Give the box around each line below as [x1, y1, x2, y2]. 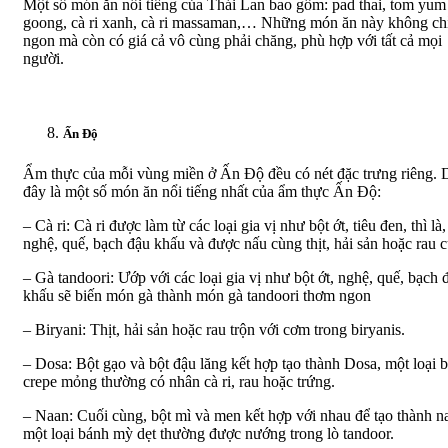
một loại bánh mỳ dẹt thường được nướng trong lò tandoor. [23, 424, 394, 442]
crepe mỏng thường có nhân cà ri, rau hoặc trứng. [23, 372, 335, 390]
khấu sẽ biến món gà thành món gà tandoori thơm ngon [23, 286, 371, 304]
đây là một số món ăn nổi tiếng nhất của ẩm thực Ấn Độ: [23, 182, 381, 200]
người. [23, 50, 64, 68]
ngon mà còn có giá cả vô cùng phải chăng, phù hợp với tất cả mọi [23, 32, 442, 50]
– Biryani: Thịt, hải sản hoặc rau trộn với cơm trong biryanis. [23, 320, 405, 338]
